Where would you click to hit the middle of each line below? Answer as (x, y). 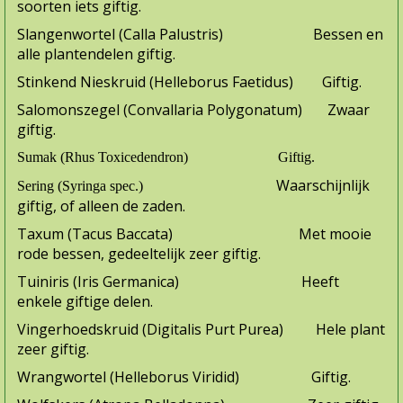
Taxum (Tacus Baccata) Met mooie (194, 234)
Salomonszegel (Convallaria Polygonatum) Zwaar (193, 110)
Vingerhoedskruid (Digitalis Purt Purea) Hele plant (201, 330)
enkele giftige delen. (85, 302)
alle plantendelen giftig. (96, 54)
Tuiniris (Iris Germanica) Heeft (178, 282)
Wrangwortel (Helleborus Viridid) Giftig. (184, 377)
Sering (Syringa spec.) (147, 186)
